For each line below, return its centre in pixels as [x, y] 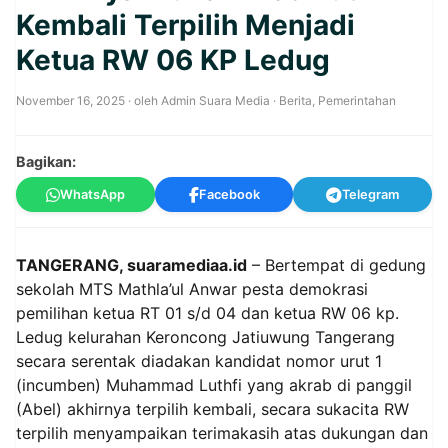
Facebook [229, 194]
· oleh [143, 100]
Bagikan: [46, 161]
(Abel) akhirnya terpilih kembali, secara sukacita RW [212, 409]
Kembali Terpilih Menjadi [185, 25]
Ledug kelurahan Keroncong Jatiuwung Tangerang [205, 337]
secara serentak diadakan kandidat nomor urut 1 [199, 361]
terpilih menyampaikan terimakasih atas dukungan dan [222, 433]
